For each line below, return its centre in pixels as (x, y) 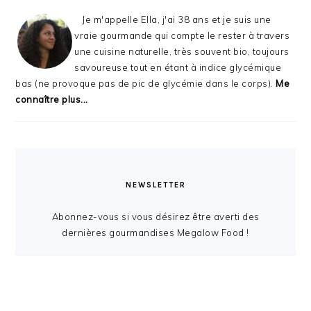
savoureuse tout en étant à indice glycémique (178, 68)
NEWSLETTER (155, 185)
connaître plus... (52, 100)
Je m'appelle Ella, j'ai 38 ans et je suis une (177, 20)
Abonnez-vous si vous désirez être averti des (155, 217)
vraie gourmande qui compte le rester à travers (182, 36)
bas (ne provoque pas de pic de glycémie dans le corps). (146, 84)
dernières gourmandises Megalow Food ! (155, 233)
